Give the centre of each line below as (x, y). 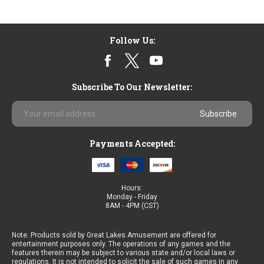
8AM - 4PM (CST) (132, 205)
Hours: (132, 188)
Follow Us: (132, 40)
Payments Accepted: (132, 143)
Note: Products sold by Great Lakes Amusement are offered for (114, 235)
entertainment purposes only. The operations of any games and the (121, 244)
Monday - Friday (132, 197)
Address (29, 118)
